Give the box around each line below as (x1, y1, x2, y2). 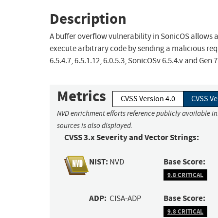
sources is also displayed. (57, 121, 133, 130)
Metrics (57, 86, 106, 107)
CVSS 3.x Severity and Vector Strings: (64, 132, 199, 144)
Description (50, 8, 127, 29)
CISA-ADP (109, 193, 142, 204)
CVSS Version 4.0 (121, 94, 175, 104)
